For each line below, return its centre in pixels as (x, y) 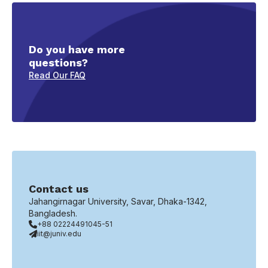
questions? (58, 63)
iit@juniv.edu (59, 234)
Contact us (59, 189)
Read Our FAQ (57, 75)
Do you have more (77, 49)
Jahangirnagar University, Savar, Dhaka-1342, (118, 201)
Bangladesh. (53, 213)
